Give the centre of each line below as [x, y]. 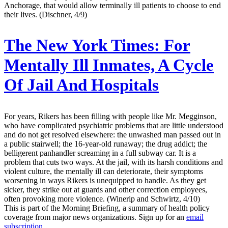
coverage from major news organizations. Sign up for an [95, 217]
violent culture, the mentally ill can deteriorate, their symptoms [104, 172]
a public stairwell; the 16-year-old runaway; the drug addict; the [106, 144]
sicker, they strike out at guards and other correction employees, [106, 190]
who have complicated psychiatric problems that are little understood [114, 126]
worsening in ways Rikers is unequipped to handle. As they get [105, 181]
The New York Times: [82, 46]
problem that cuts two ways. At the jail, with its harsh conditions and [113, 162]
